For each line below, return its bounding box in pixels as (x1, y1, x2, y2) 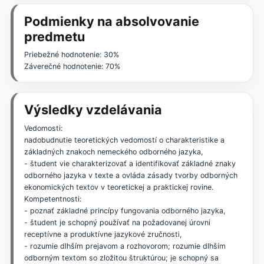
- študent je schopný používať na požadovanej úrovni (24, 218, 210, 227)
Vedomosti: (24, 124, 62, 133)
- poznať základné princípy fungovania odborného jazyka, (24, 206, 226, 216)
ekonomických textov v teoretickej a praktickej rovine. (24, 183, 213, 192)
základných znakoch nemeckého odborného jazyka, (24, 147, 203, 157)
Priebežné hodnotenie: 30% (24, 50, 119, 60)
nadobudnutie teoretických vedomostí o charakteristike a (24, 136, 225, 145)
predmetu (24, 28, 85, 44)
